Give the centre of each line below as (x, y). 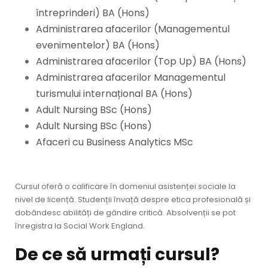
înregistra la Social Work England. (80, 226)
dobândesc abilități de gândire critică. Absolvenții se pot (125, 213)
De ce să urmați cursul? (117, 255)
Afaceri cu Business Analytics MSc (115, 142)
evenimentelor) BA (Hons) (98, 45)
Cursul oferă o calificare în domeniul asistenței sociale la (125, 186)
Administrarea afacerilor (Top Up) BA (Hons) (141, 61)
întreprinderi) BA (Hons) (93, 13)
